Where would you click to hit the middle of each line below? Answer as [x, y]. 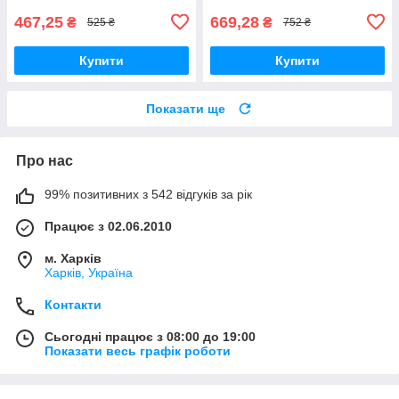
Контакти [73, 304]
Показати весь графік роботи [138, 350]
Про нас [45, 160]
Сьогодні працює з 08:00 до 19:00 [150, 336]
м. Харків [73, 258]
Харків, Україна [89, 272]
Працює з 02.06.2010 [108, 226]
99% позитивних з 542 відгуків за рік [148, 194]
